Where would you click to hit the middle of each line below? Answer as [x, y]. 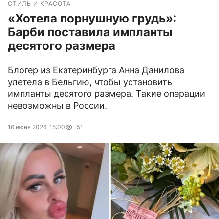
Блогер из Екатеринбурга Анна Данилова [96, 70]
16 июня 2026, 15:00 [36, 127]
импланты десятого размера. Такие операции [107, 94]
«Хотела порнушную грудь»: [92, 19]
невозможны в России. [57, 106]
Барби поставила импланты [90, 32]
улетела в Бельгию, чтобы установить [90, 82]
